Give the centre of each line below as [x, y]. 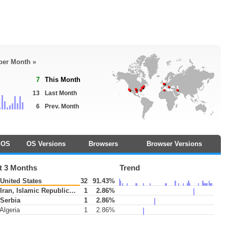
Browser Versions [174, 144]
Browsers [103, 144]
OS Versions [46, 144]
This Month [63, 80]
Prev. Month [62, 106]
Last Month [61, 93]
